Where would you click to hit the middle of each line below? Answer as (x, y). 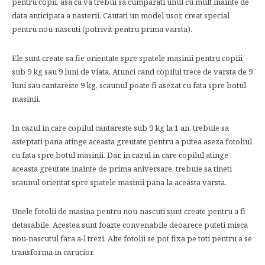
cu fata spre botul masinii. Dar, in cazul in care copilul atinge (120, 155)
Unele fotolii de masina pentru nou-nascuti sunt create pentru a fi (129, 211)
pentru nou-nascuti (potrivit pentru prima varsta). (102, 29)
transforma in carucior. (53, 252)
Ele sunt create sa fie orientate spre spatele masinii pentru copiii (127, 58)
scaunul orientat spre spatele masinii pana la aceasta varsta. (119, 182)
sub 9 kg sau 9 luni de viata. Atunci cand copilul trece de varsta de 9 (132, 72)
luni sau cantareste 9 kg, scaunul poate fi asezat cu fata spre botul (129, 85)
